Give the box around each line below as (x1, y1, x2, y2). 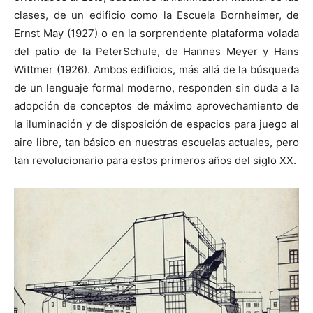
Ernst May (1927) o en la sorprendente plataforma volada (14, 26, 299, 40)
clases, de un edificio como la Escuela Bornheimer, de (14, 8, 299, 22)
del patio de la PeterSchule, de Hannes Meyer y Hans (14, 44, 299, 58)
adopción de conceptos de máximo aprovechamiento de (14, 99, 299, 112)
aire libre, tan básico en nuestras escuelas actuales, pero (14, 135, 299, 149)
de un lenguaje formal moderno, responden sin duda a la (14, 80, 299, 94)
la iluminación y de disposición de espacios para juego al (14, 117, 299, 131)
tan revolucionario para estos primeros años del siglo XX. (14, 153, 296, 167)
